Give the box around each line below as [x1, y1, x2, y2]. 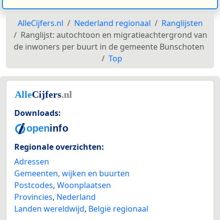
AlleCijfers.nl [17, 17, 63, 28]
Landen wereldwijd [14, 203, 84, 215]
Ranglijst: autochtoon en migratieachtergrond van [21, 29, 207, 40]
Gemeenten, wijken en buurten [14, 168, 130, 179]
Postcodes [14, 180, 53, 191]
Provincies [14, 192, 53, 203]
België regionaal [88, 203, 148, 215]
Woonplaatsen [57, 180, 111, 191]
